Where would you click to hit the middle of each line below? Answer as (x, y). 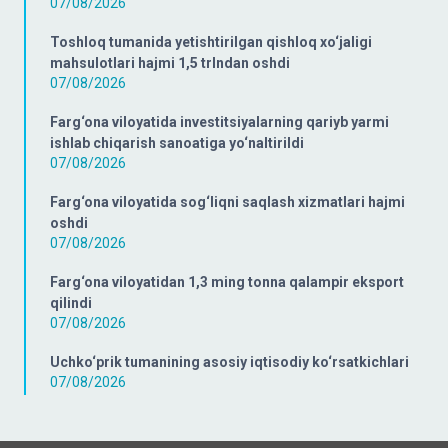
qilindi (71, 302)
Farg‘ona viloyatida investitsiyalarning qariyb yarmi (219, 121)
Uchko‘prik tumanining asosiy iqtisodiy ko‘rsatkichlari (229, 361)
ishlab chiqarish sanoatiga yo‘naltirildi (177, 142)
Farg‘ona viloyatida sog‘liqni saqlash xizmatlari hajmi (227, 201)
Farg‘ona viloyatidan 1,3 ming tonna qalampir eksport (227, 281)
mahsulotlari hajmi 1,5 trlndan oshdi (170, 62)
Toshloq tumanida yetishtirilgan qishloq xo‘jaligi (211, 41)
